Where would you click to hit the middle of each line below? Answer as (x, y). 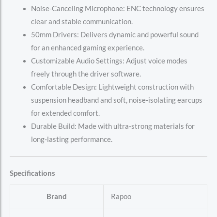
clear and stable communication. (82, 21)
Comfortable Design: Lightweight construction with (112, 87)
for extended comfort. (65, 113)
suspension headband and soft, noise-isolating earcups (116, 100)
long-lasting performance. (71, 139)
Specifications (32, 173)
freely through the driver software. (86, 74)
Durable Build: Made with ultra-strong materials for (113, 126)
